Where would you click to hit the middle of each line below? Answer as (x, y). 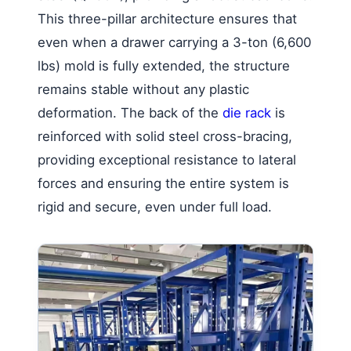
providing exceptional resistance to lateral (167, 159)
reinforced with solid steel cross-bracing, (165, 136)
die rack (247, 112)
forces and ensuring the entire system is (163, 183)
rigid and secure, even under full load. (155, 206)
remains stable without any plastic (143, 89)
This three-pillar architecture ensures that (167, 18)
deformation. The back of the (130, 112)
